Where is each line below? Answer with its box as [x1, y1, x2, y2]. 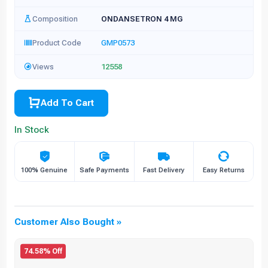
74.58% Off [24, 247, 62, 256]
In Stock [14, 124, 49, 136]
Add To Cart [41, 98, 95, 109]
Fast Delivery [142, 166, 185, 175]
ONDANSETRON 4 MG [101, 14, 182, 24]
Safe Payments [79, 166, 129, 175]
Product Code [32, 38, 81, 47]
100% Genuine [21, 166, 68, 175]
